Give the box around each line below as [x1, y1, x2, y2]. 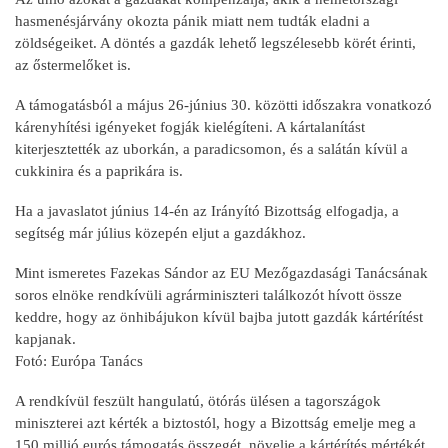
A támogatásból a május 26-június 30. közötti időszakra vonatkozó [15, 96, 432, 113]
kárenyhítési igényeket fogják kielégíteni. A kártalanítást [15, 118, 365, 135]
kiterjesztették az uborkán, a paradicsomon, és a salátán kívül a [15, 140, 408, 157]
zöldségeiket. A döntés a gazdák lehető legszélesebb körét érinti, [15, 34, 416, 51]
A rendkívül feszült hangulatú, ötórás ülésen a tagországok [15, 392, 381, 409]
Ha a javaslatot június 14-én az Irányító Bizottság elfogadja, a [15, 202, 399, 219]
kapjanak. [15, 330, 76, 347]
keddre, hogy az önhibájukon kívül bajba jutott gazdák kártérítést [15, 308, 423, 325]
